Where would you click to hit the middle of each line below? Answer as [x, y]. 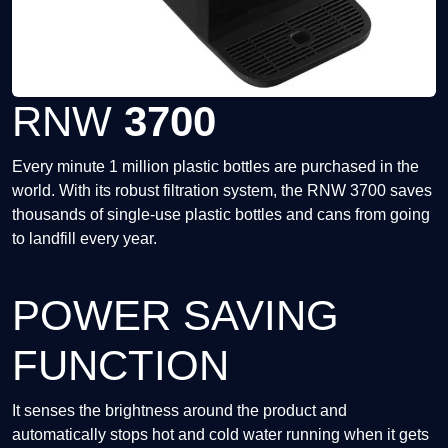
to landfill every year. [84, 238]
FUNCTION [120, 365]
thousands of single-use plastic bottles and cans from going [221, 214]
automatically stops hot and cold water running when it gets [220, 434]
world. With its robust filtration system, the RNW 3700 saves [222, 190]
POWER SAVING [175, 315]
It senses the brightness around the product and [179, 410]
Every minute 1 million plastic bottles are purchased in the [215, 166]
